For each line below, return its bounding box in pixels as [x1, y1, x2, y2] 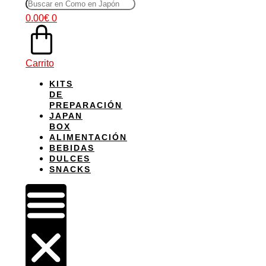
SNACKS [49, 164, 91, 175]
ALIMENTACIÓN [49, 132, 127, 142]
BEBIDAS [49, 143, 94, 153]
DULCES [49, 154, 90, 164]
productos [37, 4, 79, 15]
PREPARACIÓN [49, 100, 122, 110]
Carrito [26, 58, 54, 69]
